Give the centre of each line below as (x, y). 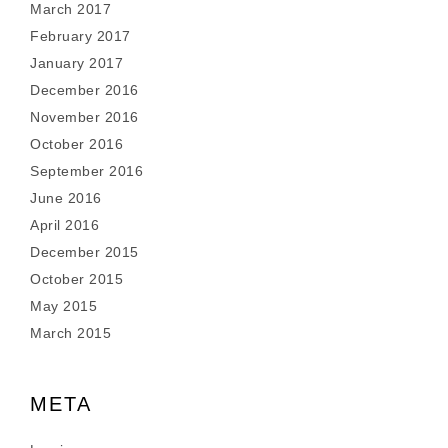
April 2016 (64, 225)
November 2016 (84, 117)
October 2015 (76, 279)
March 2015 (70, 333)
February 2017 (80, 36)
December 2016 (84, 90)
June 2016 (66, 198)
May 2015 (63, 306)
